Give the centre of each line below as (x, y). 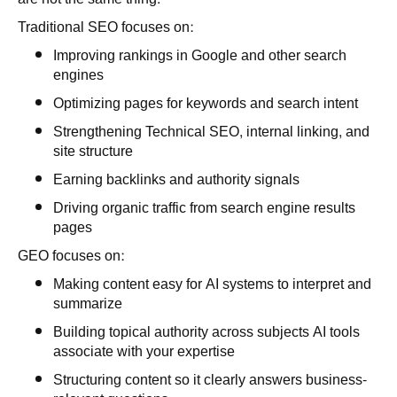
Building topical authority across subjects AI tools (206, 332)
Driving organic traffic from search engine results (204, 208)
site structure (93, 152)
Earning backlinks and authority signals (176, 180)
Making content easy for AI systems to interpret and (212, 284)
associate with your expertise (144, 352)
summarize (88, 304)
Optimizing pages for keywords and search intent (206, 104)
